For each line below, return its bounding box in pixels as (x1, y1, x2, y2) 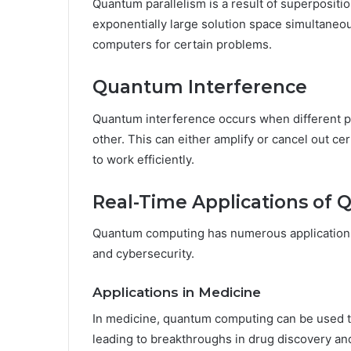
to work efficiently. (92, 151, 194, 167)
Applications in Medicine (92, 284, 261, 301)
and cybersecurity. (92, 246, 194, 262)
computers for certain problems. (92, 37, 272, 52)
